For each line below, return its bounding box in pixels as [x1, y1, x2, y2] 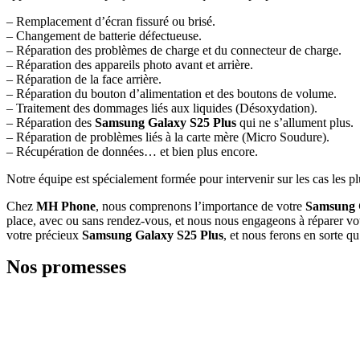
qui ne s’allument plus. [239, 115, 354, 129]
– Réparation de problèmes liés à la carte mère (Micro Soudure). [6, 129, 329, 144]
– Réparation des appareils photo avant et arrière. [6, 57, 253, 72]
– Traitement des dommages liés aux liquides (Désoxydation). [6, 100, 317, 115]
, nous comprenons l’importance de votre [96, 198, 305, 213]
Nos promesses [6, 256, 126, 277]
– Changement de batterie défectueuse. [6, 28, 202, 43]
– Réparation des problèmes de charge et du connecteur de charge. [6, 43, 342, 57]
